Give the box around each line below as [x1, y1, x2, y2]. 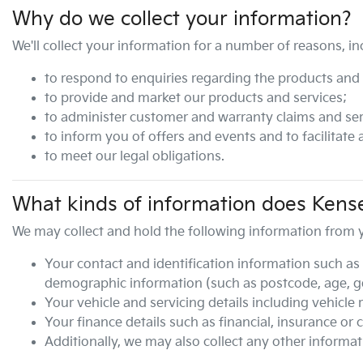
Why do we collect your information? [12, 7, 352, 31]
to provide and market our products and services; [45, 91, 347, 106]
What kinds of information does [12, 193, 312, 216]
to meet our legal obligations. [45, 149, 224, 164]
